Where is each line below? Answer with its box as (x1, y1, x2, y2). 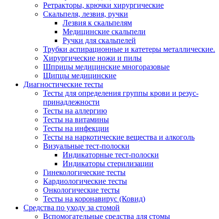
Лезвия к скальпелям (63, 19, 132, 27)
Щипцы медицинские (43, 71, 116, 80)
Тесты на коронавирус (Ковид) (43, 195, 145, 203)
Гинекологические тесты (43, 168, 126, 177)
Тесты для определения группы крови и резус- (43, 89, 198, 98)
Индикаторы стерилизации (63, 159, 153, 168)
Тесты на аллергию (43, 107, 107, 115)
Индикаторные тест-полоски (63, 151, 159, 159)
